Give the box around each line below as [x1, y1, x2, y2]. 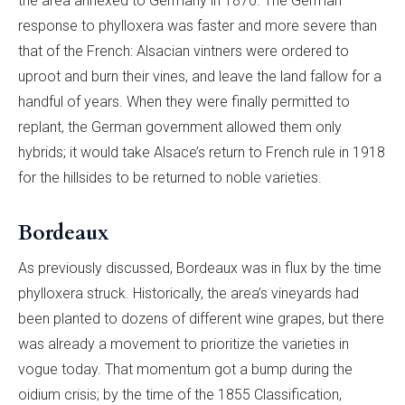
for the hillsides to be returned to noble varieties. [18, 168, 325, 186]
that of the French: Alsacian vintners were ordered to [18, 42, 349, 60]
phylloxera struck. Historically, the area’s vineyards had [18, 284, 359, 302]
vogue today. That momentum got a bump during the [18, 360, 353, 378]
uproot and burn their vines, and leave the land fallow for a [18, 67, 381, 85]
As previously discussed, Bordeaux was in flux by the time [18, 259, 381, 277]
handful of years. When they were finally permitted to [18, 92, 350, 110]
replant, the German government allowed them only [18, 118, 342, 136]
